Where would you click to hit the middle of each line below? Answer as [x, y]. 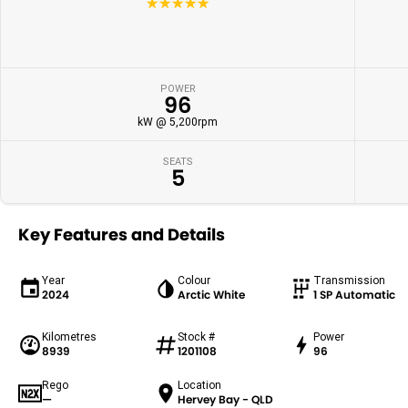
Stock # [196, 337]
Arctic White [211, 295]
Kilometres [69, 337]
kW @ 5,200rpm [178, 122]
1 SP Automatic [354, 295]
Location [199, 385]
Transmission [349, 280]
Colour [194, 280]
